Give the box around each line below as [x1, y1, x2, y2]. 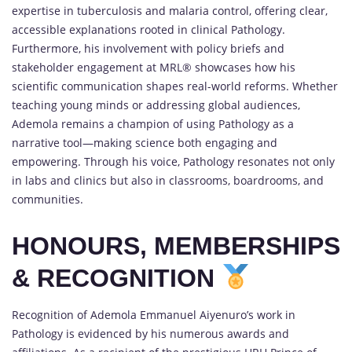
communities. [12, 192, 83, 207]
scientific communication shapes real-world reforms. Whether [12, 79, 338, 94]
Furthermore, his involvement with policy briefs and [12, 41, 284, 57]
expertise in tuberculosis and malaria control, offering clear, [12, 3, 328, 19]
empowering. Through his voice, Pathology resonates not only [12, 154, 335, 170]
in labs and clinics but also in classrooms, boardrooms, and [12, 173, 324, 189]
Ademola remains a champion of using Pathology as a [12, 116, 294, 132]
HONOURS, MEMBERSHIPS [12, 231, 340, 260]
